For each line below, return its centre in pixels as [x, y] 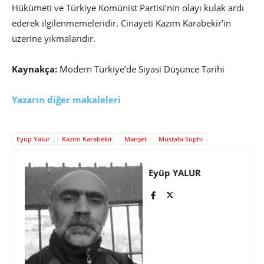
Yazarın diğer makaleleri [66, 100]
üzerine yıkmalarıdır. [55, 39]
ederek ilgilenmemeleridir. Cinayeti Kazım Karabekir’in [121, 23]
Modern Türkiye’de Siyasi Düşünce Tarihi [142, 69]
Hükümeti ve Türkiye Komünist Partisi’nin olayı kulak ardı [128, 8]
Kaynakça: [34, 69]
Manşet [136, 139]
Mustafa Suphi [181, 139]
